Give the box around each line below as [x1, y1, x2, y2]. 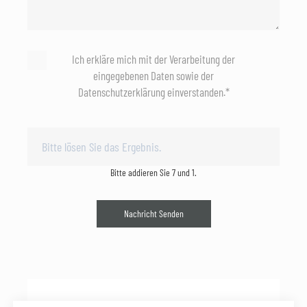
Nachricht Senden [123, 208, 184, 220]
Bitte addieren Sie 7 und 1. [110, 167, 197, 179]
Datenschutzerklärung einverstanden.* [77, 85, 230, 99]
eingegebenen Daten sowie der [93, 69, 214, 83]
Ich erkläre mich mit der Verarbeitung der [72, 52, 235, 66]
